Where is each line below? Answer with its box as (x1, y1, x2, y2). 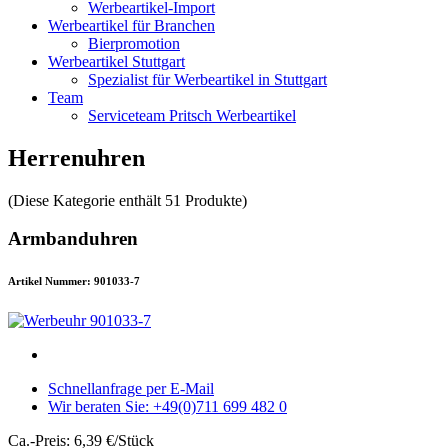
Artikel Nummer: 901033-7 (8, 275, 140, 288)
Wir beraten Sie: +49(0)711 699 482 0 (48, 398, 287, 416)
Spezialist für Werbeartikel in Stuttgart (88, 70, 327, 88)
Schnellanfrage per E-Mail (48, 380, 214, 398)
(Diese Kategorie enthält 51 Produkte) (8, 191, 247, 209)
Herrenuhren (8, 144, 145, 171)
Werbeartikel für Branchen (48, 16, 215, 34)
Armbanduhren (8, 228, 138, 250)
